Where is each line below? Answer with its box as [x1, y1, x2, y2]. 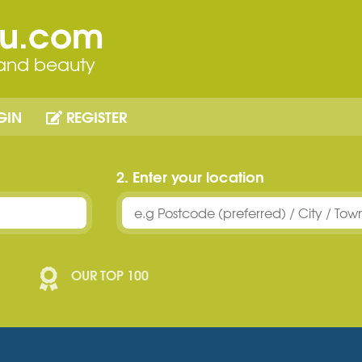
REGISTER [62, 105, 127, 128]
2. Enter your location [116, 165, 264, 187]
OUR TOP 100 [71, 264, 149, 285]
